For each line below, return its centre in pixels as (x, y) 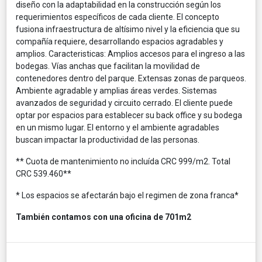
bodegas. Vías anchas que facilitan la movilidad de (108, 66)
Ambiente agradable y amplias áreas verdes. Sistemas (116, 90)
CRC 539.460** (44, 173)
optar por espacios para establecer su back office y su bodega (129, 115)
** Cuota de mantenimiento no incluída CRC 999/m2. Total (123, 161)
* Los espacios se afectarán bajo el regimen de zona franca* (127, 195)
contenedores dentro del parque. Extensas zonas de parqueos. (131, 78)
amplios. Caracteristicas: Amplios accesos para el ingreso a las (130, 54)
